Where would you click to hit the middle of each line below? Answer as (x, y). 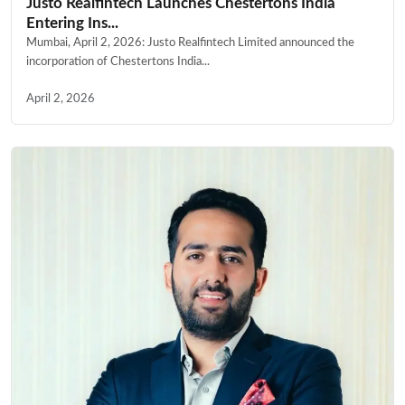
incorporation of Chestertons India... (118, 62)
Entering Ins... (72, 24)
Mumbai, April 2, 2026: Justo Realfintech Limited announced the (190, 43)
